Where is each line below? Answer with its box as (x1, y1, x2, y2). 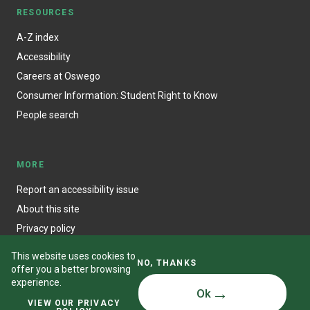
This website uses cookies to (11, 250, 136, 262)
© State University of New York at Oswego (59, 297, 243, 309)
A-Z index (17, 31, 59, 43)
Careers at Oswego (17, 70, 100, 82)
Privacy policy (17, 222, 75, 234)
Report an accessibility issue (17, 183, 139, 195)
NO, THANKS (137, 258, 197, 268)
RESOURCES (17, 7, 74, 17)
